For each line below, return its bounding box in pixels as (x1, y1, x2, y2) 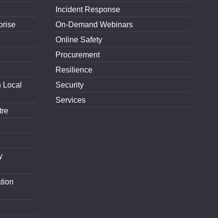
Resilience (55, 66, 92, 74)
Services (55, 96, 86, 105)
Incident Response (55, 5, 120, 14)
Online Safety (55, 36, 102, 44)
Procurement (55, 51, 100, 59)
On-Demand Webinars (55, 20, 133, 29)
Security (55, 81, 84, 90)
